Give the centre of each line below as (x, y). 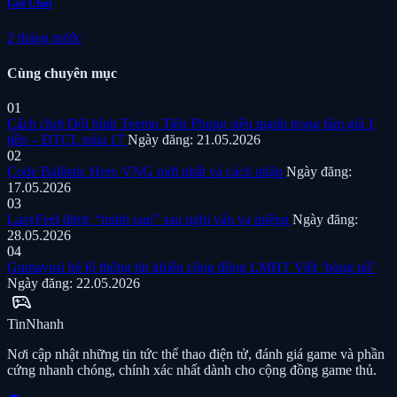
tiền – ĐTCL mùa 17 (67, 139)
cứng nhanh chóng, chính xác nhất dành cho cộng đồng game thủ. (192, 370)
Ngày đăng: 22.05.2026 (74, 283)
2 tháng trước (44, 38)
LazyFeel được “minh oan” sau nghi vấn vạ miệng (150, 219)
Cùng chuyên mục (62, 73)
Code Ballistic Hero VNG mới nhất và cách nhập (147, 171)
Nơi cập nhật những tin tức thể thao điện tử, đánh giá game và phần (196, 354)
